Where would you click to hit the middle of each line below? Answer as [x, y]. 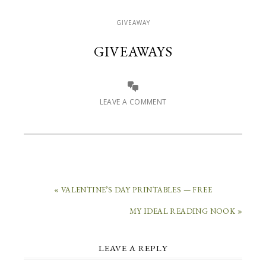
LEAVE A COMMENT [133, 102]
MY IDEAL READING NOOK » [186, 211]
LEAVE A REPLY [133, 248]
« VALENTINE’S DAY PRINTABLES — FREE [133, 190]
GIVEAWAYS [133, 51]
